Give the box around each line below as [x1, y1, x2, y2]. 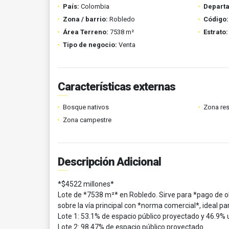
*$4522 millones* [58, 180, 114, 188]
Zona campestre [63, 116, 111, 124]
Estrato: [203, 28, 228, 36]
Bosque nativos [63, 103, 109, 111]
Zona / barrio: [63, 15, 108, 23]
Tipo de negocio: [63, 41, 117, 49]
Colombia [79, 3, 109, 10]
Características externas [58, 80, 175, 93]
